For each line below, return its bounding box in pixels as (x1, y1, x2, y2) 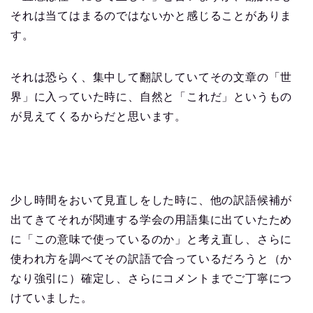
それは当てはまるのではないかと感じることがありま (10, 10, 293, 22)
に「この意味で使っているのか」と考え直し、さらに (10, 233, 293, 246)
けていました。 (10, 292, 93, 305)
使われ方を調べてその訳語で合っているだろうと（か (10, 253, 293, 265)
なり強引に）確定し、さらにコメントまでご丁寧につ (10, 272, 293, 285)
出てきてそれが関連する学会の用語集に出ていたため (10, 214, 293, 226)
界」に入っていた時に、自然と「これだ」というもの (10, 91, 293, 103)
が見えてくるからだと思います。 (10, 110, 187, 123)
